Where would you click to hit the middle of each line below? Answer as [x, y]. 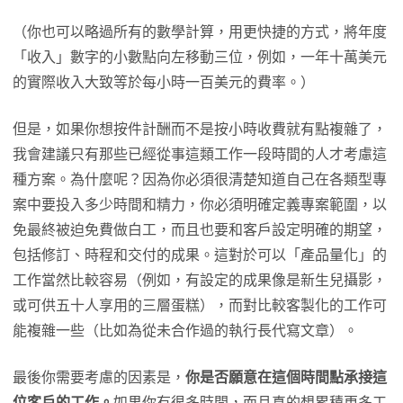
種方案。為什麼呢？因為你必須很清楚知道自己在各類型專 [200, 180]
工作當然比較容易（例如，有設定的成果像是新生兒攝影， [200, 281]
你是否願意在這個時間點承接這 [286, 378]
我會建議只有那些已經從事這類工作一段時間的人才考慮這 [200, 155]
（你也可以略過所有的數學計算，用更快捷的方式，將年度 [200, 32]
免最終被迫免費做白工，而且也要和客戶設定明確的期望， [200, 230]
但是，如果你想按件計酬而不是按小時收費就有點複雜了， [200, 130]
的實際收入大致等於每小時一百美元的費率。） [164, 83]
